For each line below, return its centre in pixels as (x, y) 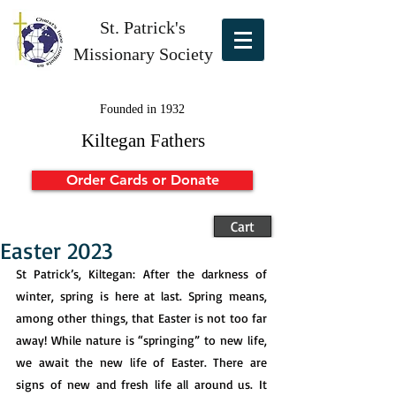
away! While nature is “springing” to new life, (141, 340)
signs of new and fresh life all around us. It (141, 384)
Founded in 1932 (142, 109)
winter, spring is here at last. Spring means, (141, 296)
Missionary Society (143, 54)
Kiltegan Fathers (143, 141)
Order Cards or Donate (142, 180)
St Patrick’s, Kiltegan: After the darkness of (141, 274)
